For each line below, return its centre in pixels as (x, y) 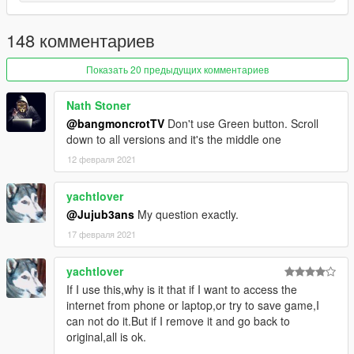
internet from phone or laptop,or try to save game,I (193, 305)
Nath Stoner (98, 105)
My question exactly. (186, 215)
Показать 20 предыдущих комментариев (177, 70)
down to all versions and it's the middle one (174, 139)
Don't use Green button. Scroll (241, 124)
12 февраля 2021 (102, 159)
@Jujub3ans (100, 215)
